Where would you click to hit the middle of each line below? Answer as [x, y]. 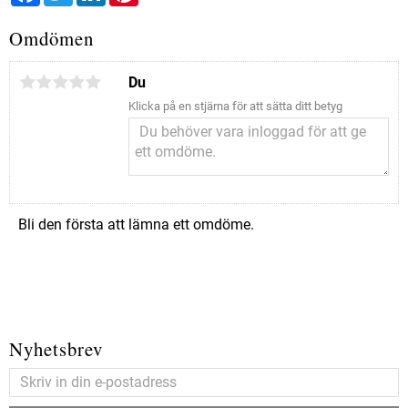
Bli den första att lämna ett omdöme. [136, 225]
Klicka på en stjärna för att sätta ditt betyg [235, 107]
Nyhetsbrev [56, 349]
